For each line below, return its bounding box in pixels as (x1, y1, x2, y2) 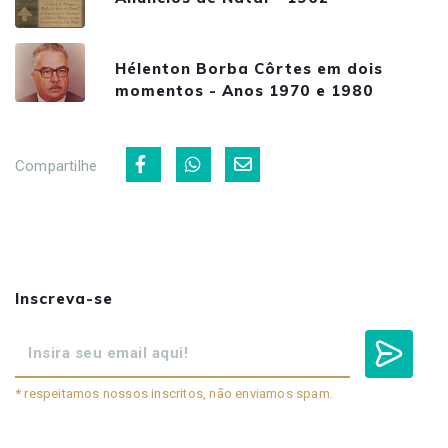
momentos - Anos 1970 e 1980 (115, 81, 374, 101)
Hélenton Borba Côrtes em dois (115, 59, 383, 79)
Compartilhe (15, 157, 98, 176)
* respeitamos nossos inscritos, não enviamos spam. (15, 386, 333, 402)
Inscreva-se (15, 289, 113, 309)
